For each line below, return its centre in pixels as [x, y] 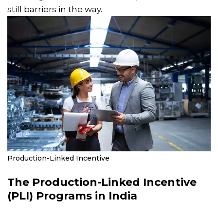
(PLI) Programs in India [72, 196]
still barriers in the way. [55, 9]
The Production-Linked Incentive [102, 182]
